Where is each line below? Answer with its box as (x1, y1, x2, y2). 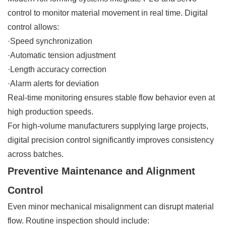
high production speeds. (8, 107, 93, 116)
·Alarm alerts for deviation (8, 79, 99, 88)
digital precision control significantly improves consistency (8, 135, 214, 144)
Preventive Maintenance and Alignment (8, 165, 195, 177)
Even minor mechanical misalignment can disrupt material (8, 202, 214, 211)
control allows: (8, 22, 59, 31)
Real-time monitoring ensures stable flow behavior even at (8, 93, 215, 102)
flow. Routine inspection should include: (8, 216, 149, 225)
